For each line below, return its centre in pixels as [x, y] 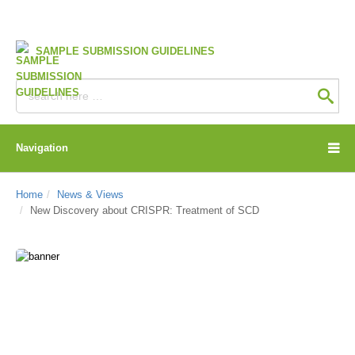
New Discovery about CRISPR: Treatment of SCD [145, 210]
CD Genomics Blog [104, 322]
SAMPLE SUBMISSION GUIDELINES [125, 51]
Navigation [42, 148]
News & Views [90, 195]
